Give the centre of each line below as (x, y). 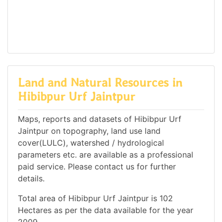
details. (31, 178)
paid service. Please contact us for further (97, 166)
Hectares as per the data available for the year (106, 210)
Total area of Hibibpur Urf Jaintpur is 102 (95, 198)
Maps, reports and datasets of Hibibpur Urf (100, 119)
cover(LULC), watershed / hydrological (91, 142)
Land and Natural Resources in (100, 82)
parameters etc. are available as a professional (106, 154)
